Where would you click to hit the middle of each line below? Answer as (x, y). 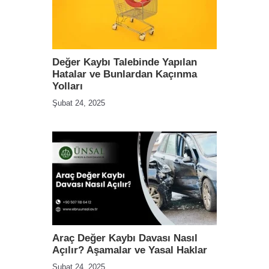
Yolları (68, 86)
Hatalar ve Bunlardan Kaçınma (125, 74)
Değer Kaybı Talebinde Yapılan (125, 62)
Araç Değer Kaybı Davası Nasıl (125, 238)
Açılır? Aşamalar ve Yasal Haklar (130, 250)
